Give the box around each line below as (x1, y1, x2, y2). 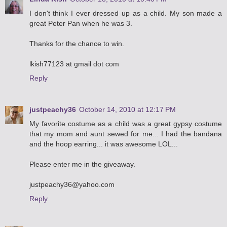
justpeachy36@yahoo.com (29, 180, 115, 189)
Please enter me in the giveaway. (29, 160, 135, 169)
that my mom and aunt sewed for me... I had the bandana (29, 130, 222, 138)
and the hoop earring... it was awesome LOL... (29, 140, 178, 148)
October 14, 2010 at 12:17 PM (79, 105, 176, 114)
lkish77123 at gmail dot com (29, 60, 119, 68)
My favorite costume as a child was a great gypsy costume (29, 120, 222, 128)
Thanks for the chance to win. (29, 40, 124, 48)
